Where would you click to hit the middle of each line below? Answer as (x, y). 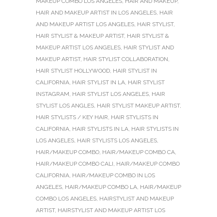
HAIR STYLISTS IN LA (100, 129)
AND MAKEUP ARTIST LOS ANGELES (85, 24)
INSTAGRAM (53, 94)
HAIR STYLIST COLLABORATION (126, 59)
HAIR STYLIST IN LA (99, 82)
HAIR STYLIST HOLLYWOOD (73, 70)
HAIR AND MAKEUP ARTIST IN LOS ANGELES (96, 12)
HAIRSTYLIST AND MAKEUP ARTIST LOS (111, 210)
